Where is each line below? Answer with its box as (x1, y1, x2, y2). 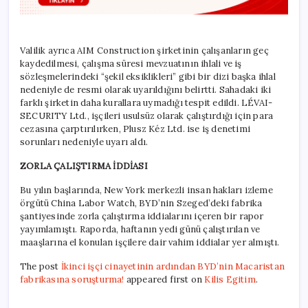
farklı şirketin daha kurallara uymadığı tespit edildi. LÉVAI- (20, 96, 273, 109)
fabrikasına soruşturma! (20, 273, 124, 285)
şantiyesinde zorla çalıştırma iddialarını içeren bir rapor (20, 210, 264, 222)
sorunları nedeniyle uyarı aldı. (20, 135, 148, 148)
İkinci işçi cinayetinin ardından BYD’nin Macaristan (60, 260, 285, 272)
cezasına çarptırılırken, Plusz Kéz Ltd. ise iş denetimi (20, 122, 250, 135)
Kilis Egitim (204, 273, 256, 285)
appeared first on (124, 273, 205, 285)
